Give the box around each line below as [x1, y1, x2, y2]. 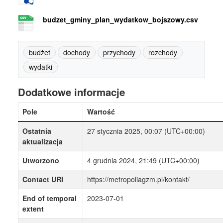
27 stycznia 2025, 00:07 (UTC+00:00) [87, 126, 205, 136]
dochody [63, 47, 90, 58]
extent [22, 204, 44, 214]
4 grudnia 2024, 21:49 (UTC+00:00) [87, 155, 200, 166]
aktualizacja [22, 136, 63, 147]
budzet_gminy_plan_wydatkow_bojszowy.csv [43, 14, 198, 25]
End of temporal [22, 193, 77, 204]
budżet [29, 47, 50, 58]
